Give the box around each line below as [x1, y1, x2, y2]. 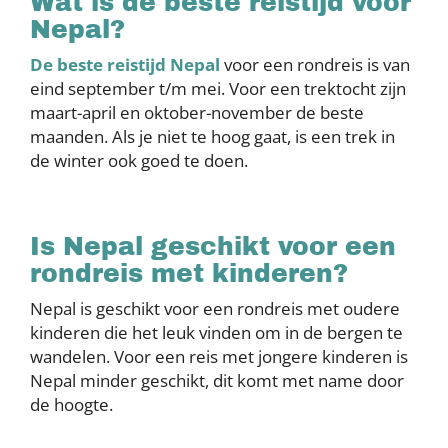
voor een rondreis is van [220, 53, 410, 77]
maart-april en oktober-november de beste [30, 101, 364, 125]
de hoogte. [30, 393, 113, 417]
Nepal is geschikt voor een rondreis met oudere [30, 297, 400, 321]
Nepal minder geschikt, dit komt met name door [30, 369, 404, 393]
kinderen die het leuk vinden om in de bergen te [30, 321, 403, 345]
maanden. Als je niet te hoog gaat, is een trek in [30, 125, 395, 149]
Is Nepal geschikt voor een [30, 233, 396, 261]
